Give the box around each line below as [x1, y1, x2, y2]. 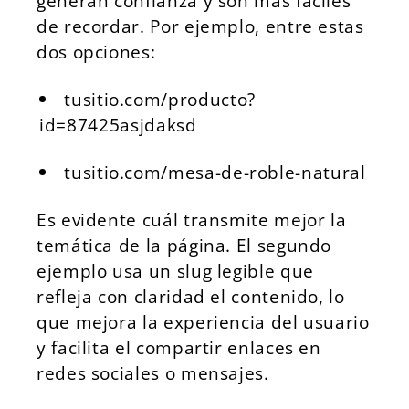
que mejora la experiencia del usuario [37, 309, 370, 334]
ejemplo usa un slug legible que [37, 258, 314, 283]
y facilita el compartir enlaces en [37, 335, 321, 360]
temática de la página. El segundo [37, 233, 332, 257]
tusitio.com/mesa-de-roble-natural [64, 160, 366, 184]
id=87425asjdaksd [39, 112, 197, 137]
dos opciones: [37, 39, 156, 64]
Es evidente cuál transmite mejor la [37, 207, 347, 232]
